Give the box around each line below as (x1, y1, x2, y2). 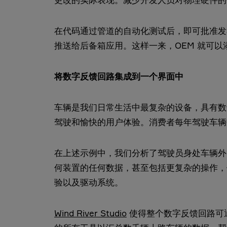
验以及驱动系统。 (54, 176, 123, 187)
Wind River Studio (54, 207, 127, 218)
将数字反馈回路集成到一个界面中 (54, 70, 183, 82)
